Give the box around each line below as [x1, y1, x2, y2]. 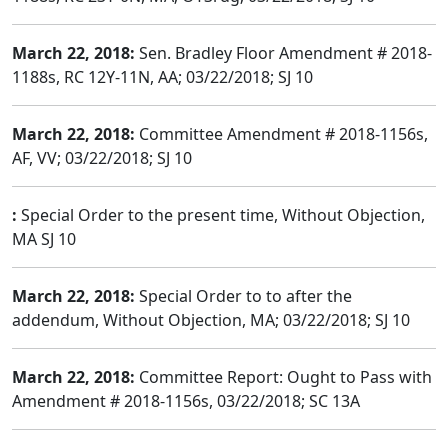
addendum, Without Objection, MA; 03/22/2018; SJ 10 [12, 309, 410, 331]
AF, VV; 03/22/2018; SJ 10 [12, 147, 192, 169]
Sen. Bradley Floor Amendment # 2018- [135, 42, 432, 64]
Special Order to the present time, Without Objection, [17, 204, 425, 226]
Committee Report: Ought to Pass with [135, 366, 432, 388]
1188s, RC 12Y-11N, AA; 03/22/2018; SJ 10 [12, 66, 313, 88]
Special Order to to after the [135, 285, 352, 307]
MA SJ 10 [12, 228, 76, 250]
